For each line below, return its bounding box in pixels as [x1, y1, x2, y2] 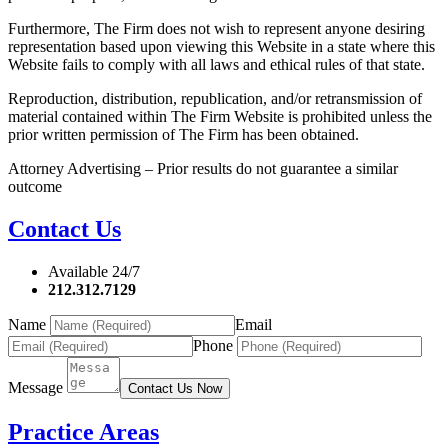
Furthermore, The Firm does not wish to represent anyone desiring [8, 19, 425, 37]
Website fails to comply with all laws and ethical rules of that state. [8, 55, 425, 73]
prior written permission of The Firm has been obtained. [8, 125, 359, 143]
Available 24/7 [48, 262, 140, 280]
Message [8, 378, 63, 396]
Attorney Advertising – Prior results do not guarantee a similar [8, 159, 398, 177]
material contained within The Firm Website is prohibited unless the [8, 107, 432, 125]
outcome [8, 177, 62, 195]
